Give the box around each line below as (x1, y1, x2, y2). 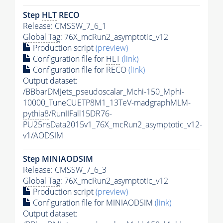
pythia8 (23, 108, 49, 119)
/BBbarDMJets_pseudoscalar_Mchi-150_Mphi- (23, 86, 184, 98)
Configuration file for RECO (31, 64, 128, 76)
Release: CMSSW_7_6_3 (23, 164, 107, 176)
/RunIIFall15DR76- (49, 108, 112, 119)
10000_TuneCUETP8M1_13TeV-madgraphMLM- (23, 97, 191, 109)
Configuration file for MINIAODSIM (31, 197, 155, 209)
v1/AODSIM (23, 130, 63, 141)
